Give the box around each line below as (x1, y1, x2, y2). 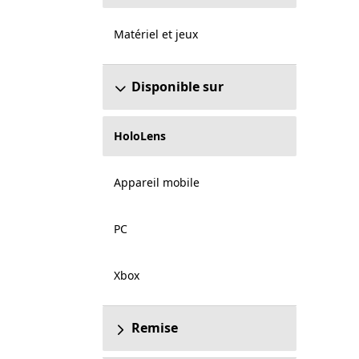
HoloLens (113, 128, 166, 143)
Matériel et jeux (113, 26, 198, 42)
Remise (131, 319, 178, 337)
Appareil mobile (113, 175, 200, 190)
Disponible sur (131, 78, 224, 95)
